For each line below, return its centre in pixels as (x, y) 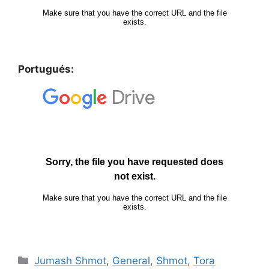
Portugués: (46, 69)
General (131, 260)
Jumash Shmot (71, 260)
